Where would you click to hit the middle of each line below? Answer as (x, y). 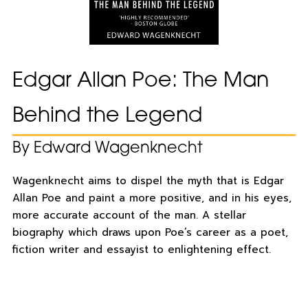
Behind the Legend (107, 117)
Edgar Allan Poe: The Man (140, 82)
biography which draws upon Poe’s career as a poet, (150, 233)
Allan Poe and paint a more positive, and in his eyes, (152, 198)
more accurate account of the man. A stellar (129, 216)
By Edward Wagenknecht (107, 149)
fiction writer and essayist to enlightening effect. (141, 250)
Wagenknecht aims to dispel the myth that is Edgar (148, 181)
